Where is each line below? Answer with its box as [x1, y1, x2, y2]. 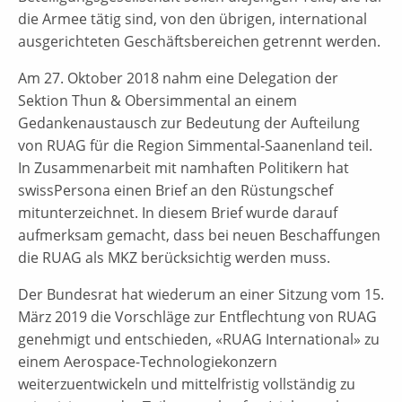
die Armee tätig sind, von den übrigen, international [18, 8, 367, 29]
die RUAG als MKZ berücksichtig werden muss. [18, 247, 330, 267]
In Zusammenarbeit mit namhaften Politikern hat [18, 157, 349, 178]
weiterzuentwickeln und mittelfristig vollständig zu [18, 373, 355, 394]
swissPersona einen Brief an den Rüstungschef [18, 179, 333, 200]
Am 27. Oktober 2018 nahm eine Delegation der [18, 67, 338, 88]
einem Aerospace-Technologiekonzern [18, 351, 277, 371]
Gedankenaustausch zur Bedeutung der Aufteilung [18, 112, 360, 133]
